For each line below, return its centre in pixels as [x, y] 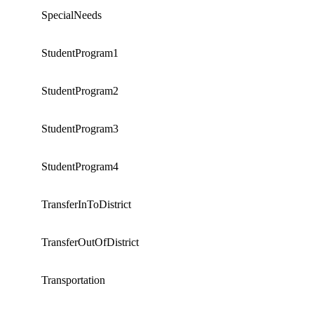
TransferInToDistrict [86, 204]
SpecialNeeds [71, 15]
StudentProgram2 [80, 90]
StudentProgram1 [80, 53]
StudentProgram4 [80, 166]
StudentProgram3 [80, 128]
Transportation [73, 280]
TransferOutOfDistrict [90, 242]
